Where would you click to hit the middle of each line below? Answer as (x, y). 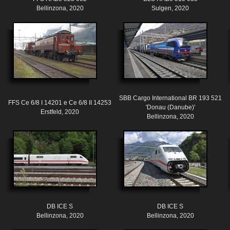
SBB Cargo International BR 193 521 (170, 98)
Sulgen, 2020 (170, 8)
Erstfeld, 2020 (60, 112)
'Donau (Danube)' (170, 108)
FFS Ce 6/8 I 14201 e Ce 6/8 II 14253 (60, 103)
